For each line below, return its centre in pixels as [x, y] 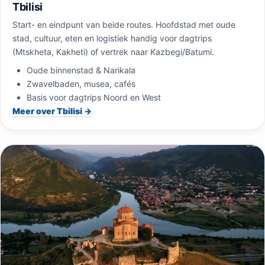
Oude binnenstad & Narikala [81, 70]
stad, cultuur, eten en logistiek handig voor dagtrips [112, 38]
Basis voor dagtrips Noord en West [94, 98]
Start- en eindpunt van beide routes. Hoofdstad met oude [124, 25]
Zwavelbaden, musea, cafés [81, 84]
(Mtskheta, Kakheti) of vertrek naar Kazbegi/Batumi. [113, 52]
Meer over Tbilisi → [52, 111]
